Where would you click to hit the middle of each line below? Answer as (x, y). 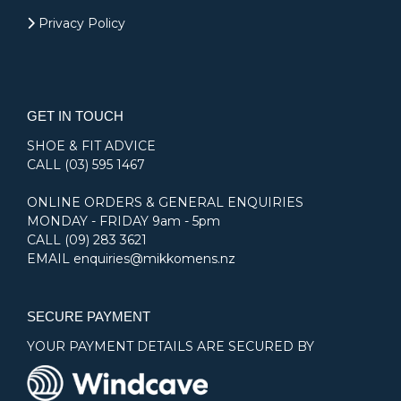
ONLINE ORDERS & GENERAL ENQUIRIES (165, 203)
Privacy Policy (80, 24)
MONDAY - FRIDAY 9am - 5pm (124, 222)
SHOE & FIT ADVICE (91, 146)
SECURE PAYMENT (89, 317)
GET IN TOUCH (75, 116)
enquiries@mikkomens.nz (154, 259)
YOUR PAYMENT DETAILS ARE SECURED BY (171, 347)
